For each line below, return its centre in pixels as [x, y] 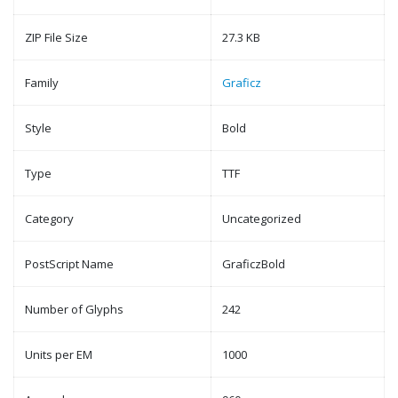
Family [42, 83]
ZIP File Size [56, 37]
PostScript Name [69, 264]
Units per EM [59, 354]
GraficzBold [254, 264]
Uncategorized [262, 219]
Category [49, 219]
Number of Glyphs [74, 309]
